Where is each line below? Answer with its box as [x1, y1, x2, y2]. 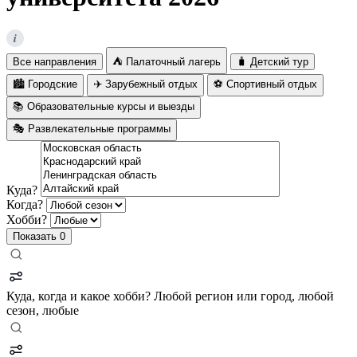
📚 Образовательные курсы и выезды [13, 100, 194, 112]
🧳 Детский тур [237, 55, 308, 68]
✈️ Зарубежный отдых [93, 77, 198, 90]
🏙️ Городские [13, 77, 77, 90]
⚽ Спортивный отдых [214, 77, 317, 90]
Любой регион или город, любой [154, 288, 334, 303]
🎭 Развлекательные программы [13, 122, 171, 135]
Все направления [13, 55, 96, 68]
